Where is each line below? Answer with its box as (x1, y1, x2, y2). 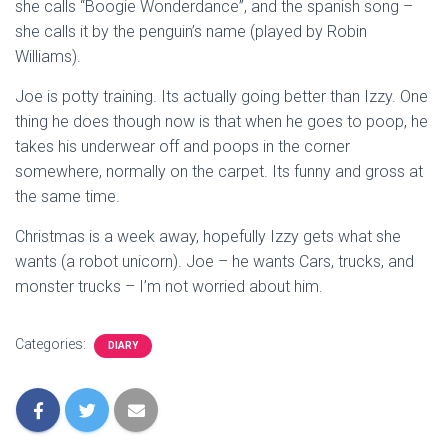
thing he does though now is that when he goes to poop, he (15, 112, 428, 131)
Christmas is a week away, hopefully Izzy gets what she (15, 227, 401, 246)
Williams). (15, 47, 81, 66)
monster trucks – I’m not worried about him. (15, 277, 323, 296)
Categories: (15, 336, 89, 352)
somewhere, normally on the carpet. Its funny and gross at (15, 162, 423, 181)
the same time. (15, 187, 120, 206)
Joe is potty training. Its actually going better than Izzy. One (15, 87, 428, 106)
